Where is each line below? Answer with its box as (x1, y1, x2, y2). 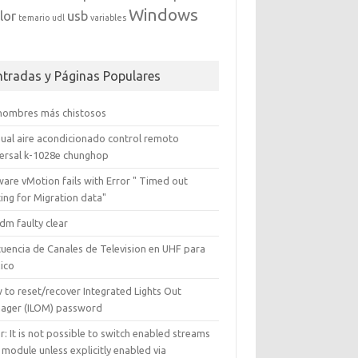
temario (18, 13, 50, 22)
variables (90, 13, 127, 22)
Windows (129, 6, 199, 24)
